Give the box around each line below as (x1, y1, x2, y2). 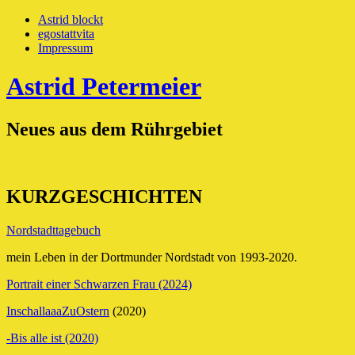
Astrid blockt (38, 13, 103, 26)
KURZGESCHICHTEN (6, 185, 202, 207)
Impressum (38, 41, 93, 55)
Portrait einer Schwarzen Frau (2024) (6, 277, 192, 291)
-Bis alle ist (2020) (6, 330, 98, 345)
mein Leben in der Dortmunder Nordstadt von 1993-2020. (6, 250, 297, 264)
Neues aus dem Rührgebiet (6, 118, 223, 139)
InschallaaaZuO (6, 303, 86, 318)
